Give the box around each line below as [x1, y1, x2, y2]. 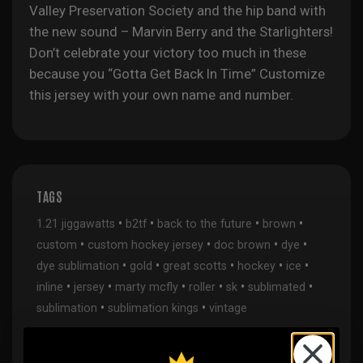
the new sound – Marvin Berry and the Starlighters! [28, 23, 333, 41]
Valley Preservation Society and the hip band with [28, 2, 326, 19]
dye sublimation [36, 259, 119, 273]
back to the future [157, 217, 252, 231]
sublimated [248, 280, 305, 294]
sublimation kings [108, 301, 199, 315]
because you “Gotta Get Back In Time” [28, 66, 256, 83]
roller [189, 280, 216, 294]
